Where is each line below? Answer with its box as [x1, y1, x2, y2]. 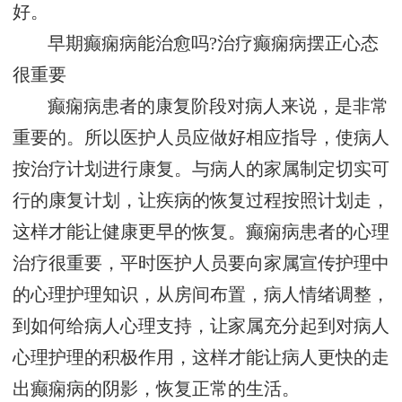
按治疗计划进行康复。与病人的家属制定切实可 [13, 160, 389, 179]
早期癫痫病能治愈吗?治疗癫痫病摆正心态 [48, 34, 380, 54]
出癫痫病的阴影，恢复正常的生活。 [13, 380, 300, 399]
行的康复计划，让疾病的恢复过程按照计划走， [13, 191, 389, 211]
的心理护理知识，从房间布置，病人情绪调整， [13, 285, 389, 305]
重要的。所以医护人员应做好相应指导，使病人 [13, 128, 389, 148]
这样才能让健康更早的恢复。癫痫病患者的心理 [13, 223, 389, 242]
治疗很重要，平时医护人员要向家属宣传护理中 [13, 254, 389, 274]
